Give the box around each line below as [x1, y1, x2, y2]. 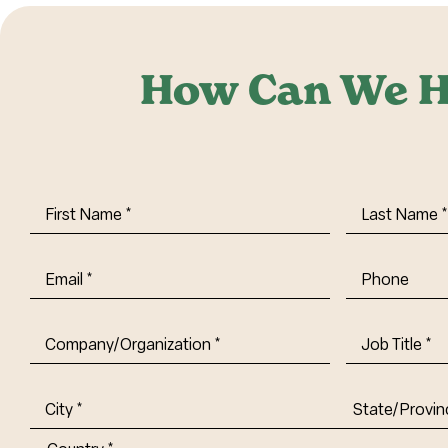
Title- [345, 353, 388, 378]
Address [28, 390, 96, 415]
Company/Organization [28, 325, 211, 350]
